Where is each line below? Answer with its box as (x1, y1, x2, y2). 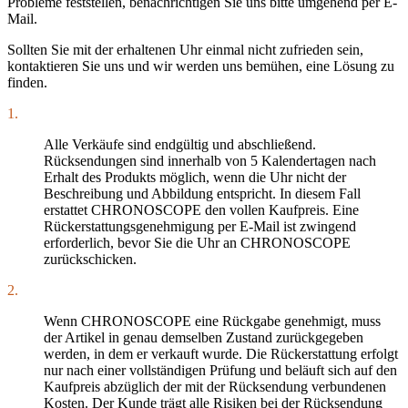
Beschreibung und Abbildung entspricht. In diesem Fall (44, 186, 361, 202)
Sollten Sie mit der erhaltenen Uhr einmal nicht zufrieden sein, (7, 42, 363, 58)
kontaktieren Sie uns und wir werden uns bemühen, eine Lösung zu (7, 58, 394, 75)
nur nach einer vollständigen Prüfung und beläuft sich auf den (44, 362, 397, 379)
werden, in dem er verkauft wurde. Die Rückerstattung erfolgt (44, 346, 398, 362)
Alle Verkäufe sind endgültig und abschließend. (44, 137, 316, 153)
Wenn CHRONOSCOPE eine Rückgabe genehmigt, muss (44, 313, 381, 330)
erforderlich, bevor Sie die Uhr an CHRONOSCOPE (44, 235, 351, 251)
